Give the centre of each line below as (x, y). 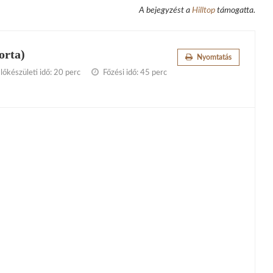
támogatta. (235, 11)
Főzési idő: (121, 73)
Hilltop (203, 11)
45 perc (154, 73)
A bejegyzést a (165, 11)
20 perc (67, 73)
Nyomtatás (213, 58)
